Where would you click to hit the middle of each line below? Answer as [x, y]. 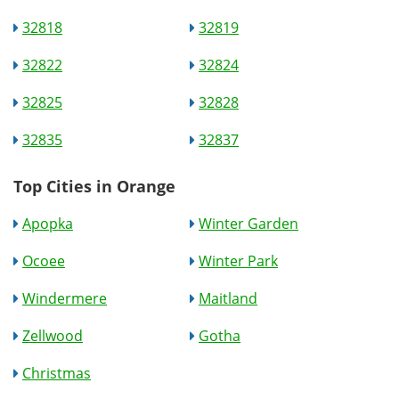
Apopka [48, 224]
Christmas [57, 373]
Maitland [228, 298]
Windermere [65, 298]
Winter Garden [249, 224]
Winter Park [239, 261]
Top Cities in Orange [94, 186]
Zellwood [53, 336]
